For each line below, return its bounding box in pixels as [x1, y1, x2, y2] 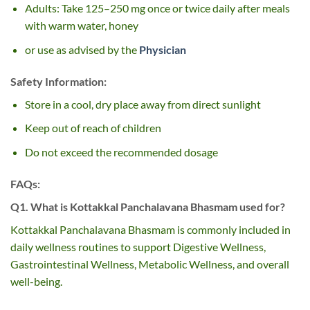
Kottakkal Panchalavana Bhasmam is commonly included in [10, 222, 291, 236]
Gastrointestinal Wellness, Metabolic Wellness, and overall [10, 257, 289, 271]
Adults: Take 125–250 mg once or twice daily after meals [24, 1, 290, 15]
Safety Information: [10, 74, 107, 88]
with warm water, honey [24, 19, 138, 33]
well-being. [10, 274, 62, 288]
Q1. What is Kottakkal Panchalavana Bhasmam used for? [10, 199, 285, 213]
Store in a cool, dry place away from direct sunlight [24, 97, 261, 111]
